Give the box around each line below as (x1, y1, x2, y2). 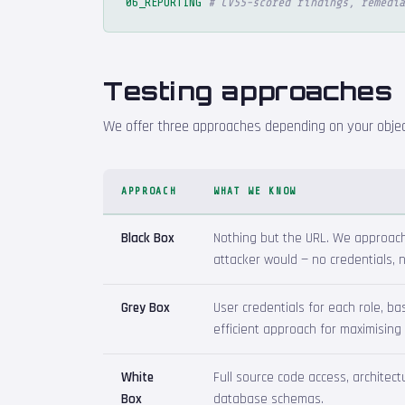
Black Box (121, 229, 174, 247)
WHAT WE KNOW (213, 184, 297, 197)
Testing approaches (103, 74, 393, 107)
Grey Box (121, 298, 170, 316)
